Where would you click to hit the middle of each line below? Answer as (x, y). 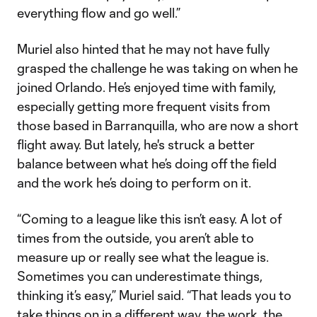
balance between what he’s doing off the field (147, 163)
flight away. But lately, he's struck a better (136, 144)
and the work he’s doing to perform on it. (134, 183)
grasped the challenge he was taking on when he (157, 68)
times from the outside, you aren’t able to (136, 238)
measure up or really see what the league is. (143, 257)
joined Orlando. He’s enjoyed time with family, (146, 87)
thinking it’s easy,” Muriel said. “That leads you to (154, 295)
